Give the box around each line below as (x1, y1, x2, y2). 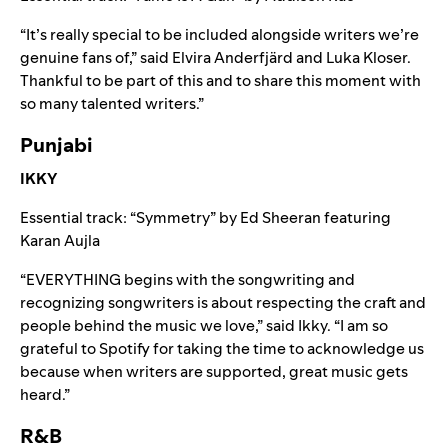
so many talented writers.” (20, 92, 207, 114)
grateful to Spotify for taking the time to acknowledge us (20, 337, 424, 359)
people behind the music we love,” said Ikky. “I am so (20, 314, 388, 336)
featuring (321, 206, 391, 228)
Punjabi (20, 130, 93, 159)
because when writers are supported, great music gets (20, 360, 408, 382)
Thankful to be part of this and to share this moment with (20, 69, 421, 91)
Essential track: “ (20, 206, 136, 228)
